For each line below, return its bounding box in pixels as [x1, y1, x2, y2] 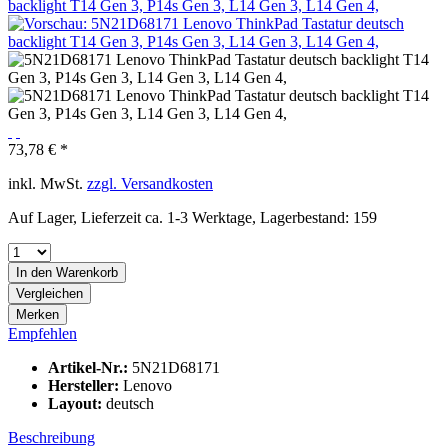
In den [16, 264, 52, 280]
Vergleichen [16, 285, 83, 301]
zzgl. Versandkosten [87, 174, 213, 192]
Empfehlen [8, 324, 77, 342]
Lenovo [123, 376, 172, 394]
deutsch [106, 394, 154, 412]
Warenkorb [56, 264, 118, 280]
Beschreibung [8, 428, 95, 446]
